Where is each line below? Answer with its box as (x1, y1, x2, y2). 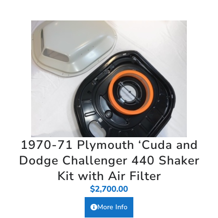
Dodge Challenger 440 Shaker (18, 152, 200, 169)
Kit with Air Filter (57, 167, 161, 184)
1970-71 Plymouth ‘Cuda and (20, 136, 198, 153)
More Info (97, 202, 127, 212)
